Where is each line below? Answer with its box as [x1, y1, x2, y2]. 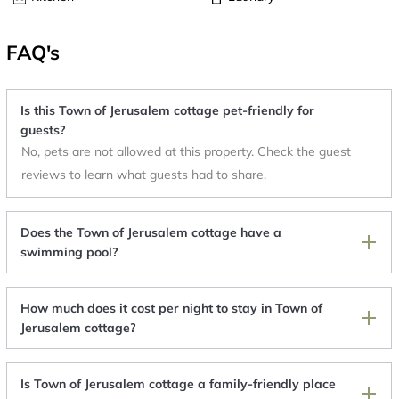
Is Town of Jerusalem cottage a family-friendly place [20, 376, 336, 393]
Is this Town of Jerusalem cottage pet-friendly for [20, 102, 314, 119]
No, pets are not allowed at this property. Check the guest [21, 143, 351, 160]
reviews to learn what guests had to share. [21, 167, 266, 183]
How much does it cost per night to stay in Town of [20, 300, 322, 317]
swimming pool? [20, 244, 118, 261]
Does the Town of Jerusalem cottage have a [20, 224, 281, 241]
